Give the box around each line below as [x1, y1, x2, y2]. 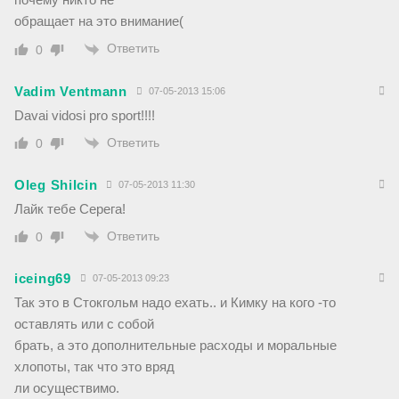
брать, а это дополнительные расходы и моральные [14, 338, 337, 354]
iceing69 [14, 271, 71, 287]
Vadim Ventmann [14, 83, 127, 99]
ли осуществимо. [14, 380, 119, 396]
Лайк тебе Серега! [14, 201, 126, 217]
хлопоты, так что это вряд [14, 359, 175, 375]
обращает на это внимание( [14, 13, 183, 29]
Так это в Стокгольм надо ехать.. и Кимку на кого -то [14, 295, 336, 311]
